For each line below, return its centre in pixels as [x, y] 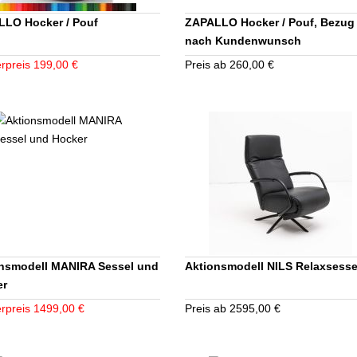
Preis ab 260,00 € [229, 65]
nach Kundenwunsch [243, 41]
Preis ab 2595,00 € [233, 309]
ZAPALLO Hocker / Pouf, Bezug [270, 23]
